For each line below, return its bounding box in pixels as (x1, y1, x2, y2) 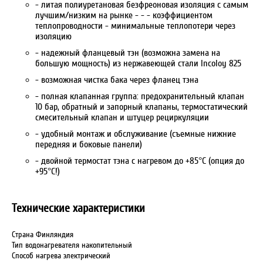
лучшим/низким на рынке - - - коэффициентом (35, 10, 213, 21)
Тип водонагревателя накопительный (12, 241, 132, 249)
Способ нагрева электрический (12, 251, 110, 260)
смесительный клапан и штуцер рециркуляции (35, 112, 209, 123)
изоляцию (35, 31, 74, 42)
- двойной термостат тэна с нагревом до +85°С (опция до (35, 156, 244, 166)
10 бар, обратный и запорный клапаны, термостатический (35, 102, 248, 112)
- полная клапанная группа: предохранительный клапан (35, 91, 244, 102)
